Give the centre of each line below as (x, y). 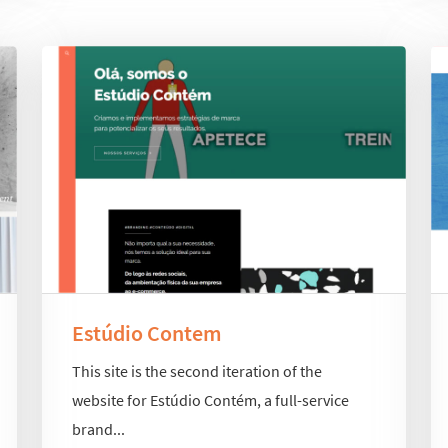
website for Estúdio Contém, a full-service (211, 400)
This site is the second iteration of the (197, 371)
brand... (99, 429)
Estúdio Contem (147, 332)
